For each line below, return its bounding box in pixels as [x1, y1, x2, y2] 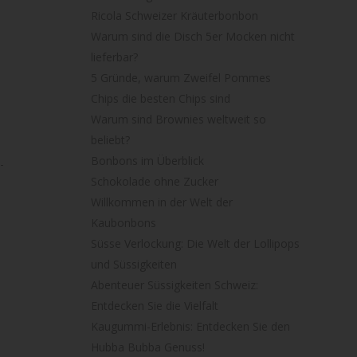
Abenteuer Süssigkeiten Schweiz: [90, 277, 258, 293]
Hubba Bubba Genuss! [90, 339, 205, 355]
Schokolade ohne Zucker [90, 174, 218, 190]
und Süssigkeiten [90, 257, 177, 273]
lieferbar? [90, 49, 138, 65]
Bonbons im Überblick [90, 153, 204, 169]
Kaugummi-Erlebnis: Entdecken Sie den [90, 319, 290, 335]
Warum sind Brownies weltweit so [90, 112, 266, 127]
